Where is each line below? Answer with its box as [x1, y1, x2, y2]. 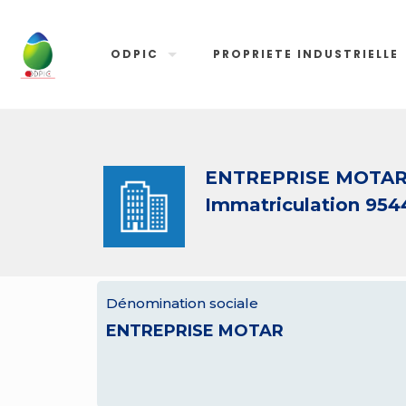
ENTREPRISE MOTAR [106, 321, 284, 341]
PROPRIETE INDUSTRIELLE [213, 46, 400, 62]
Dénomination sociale [106, 295, 258, 312]
